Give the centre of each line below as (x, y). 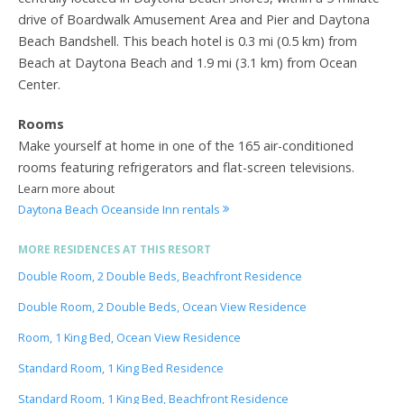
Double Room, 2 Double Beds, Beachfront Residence (160, 276)
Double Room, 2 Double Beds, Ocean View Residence (162, 307)
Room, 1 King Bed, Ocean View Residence (129, 337)
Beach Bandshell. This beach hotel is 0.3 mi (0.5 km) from (188, 41)
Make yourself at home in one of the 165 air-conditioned (186, 145)
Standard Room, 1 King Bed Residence (121, 368)
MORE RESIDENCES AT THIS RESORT (115, 249)
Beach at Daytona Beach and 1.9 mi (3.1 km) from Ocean (188, 62)
